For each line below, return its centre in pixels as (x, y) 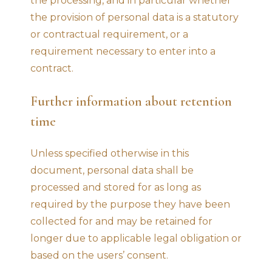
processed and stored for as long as (116, 187)
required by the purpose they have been (130, 204)
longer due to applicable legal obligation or (136, 238)
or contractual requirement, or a (109, 34)
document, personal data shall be (112, 170)
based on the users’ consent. (99, 255)
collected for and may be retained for (121, 221)
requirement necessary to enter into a (123, 51)
